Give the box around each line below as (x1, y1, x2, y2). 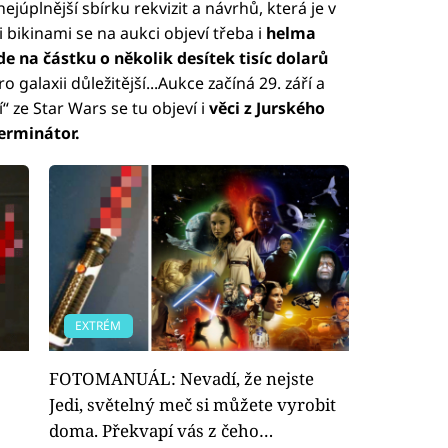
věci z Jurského (204, 96, 325, 119)
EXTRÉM (75, 316, 122, 334)
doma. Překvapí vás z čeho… (49, 418, 273, 442)
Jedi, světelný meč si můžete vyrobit (49, 392, 336, 416)
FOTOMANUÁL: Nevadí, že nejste (49, 366, 314, 390)
